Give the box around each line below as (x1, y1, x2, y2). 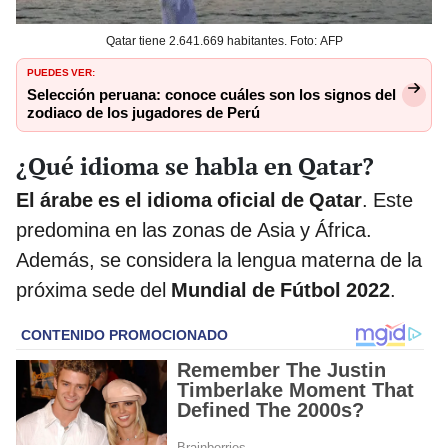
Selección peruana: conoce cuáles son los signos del (27, 85, 396, 104)
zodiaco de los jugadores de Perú (27, 103, 260, 122)
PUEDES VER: (27, 62, 95, 79)
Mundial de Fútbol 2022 (171, 277, 390, 302)
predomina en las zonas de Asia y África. (16, 217, 372, 242)
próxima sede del (16, 277, 171, 302)
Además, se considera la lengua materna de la (16, 247, 422, 272)
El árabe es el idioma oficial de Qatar (16, 187, 362, 212)
